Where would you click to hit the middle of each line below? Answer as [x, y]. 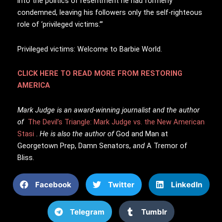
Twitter [121, 184]
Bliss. [26, 157]
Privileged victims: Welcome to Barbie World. [90, 49]
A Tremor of [167, 145]
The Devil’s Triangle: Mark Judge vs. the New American [116, 122]
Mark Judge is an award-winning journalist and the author [109, 110]
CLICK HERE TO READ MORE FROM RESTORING [100, 74]
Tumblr [154, 212]
